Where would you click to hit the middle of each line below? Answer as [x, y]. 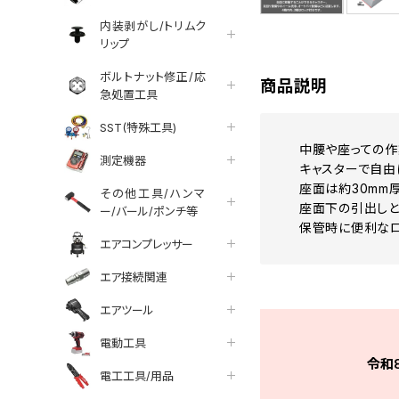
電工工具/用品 [137, 375]
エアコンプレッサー [147, 244]
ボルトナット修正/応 [153, 76]
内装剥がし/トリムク [153, 25]
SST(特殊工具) [138, 127]
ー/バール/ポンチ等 [149, 211]
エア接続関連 [134, 277]
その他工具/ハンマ [153, 193]
